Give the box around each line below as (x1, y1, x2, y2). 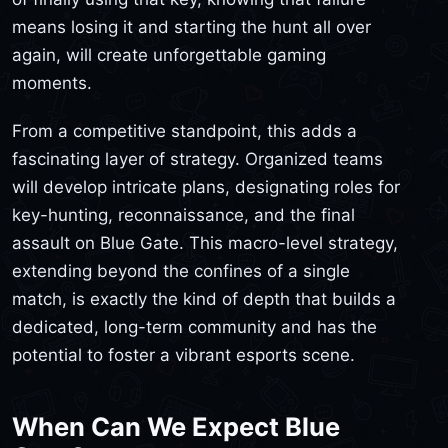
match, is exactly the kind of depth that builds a (12, 288, 396, 309)
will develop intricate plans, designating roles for (12, 176, 400, 197)
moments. (12, 73, 92, 94)
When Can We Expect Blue (12, 411, 340, 443)
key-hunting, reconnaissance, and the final (12, 204, 355, 225)
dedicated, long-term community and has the (12, 316, 377, 337)
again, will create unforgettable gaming (12, 45, 326, 66)
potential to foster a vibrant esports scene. (12, 344, 355, 365)
